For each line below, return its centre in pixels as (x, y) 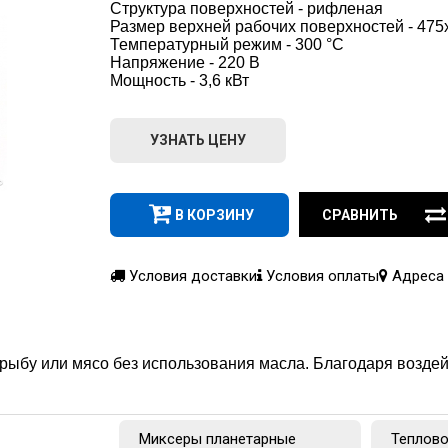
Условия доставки (191, 275)
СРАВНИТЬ (360, 214)
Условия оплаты (320, 275)
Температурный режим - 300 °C (227, 44)
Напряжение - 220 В (185, 62)
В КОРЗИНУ (214, 214)
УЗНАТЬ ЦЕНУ (198, 140)
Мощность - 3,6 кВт (179, 80)
